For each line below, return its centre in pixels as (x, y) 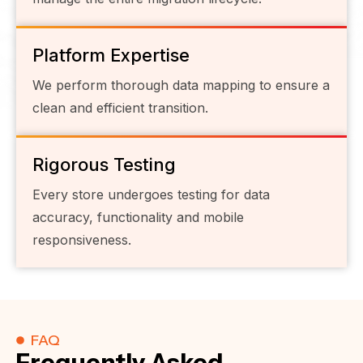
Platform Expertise (111, 55)
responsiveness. (82, 239)
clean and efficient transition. (120, 107)
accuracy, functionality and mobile (138, 217)
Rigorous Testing (104, 164)
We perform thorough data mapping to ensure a (181, 85)
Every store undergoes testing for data (151, 194)
